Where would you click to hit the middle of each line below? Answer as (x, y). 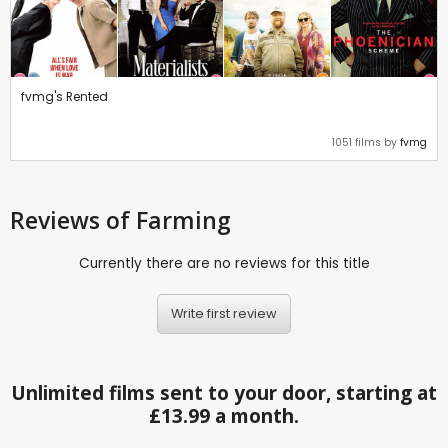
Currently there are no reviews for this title (224, 263)
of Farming (168, 219)
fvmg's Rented (64, 96)
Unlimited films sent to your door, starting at (224, 392)
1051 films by (366, 142)
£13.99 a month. (224, 415)
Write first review (224, 314)
